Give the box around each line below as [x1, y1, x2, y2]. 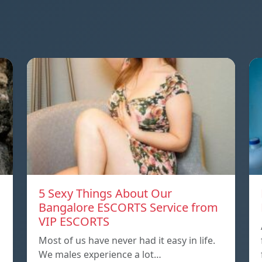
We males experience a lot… [39, 247, 161, 261]
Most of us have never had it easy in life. [39, 233, 215, 247]
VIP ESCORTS [39, 213, 109, 229]
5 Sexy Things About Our [39, 185, 172, 201]
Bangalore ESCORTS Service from [39, 199, 218, 215]
